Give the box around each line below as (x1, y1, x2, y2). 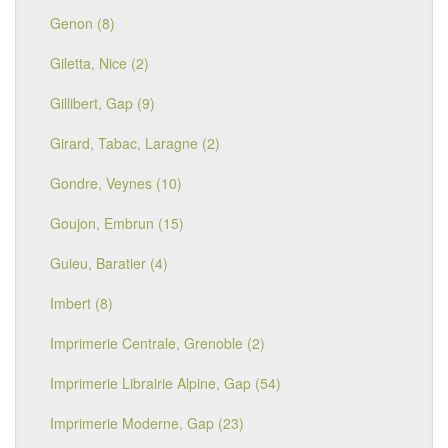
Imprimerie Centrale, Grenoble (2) (50, 333, 265, 353)
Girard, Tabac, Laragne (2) (50, 133, 220, 153)
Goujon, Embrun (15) (50, 213, 184, 233)
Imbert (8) (50, 293, 113, 313)
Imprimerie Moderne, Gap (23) (50, 413, 244, 433)
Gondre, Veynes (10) (50, 173, 182, 193)
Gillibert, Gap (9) (50, 93, 155, 113)
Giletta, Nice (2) (50, 53, 149, 73)
